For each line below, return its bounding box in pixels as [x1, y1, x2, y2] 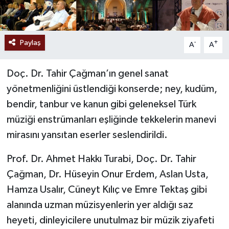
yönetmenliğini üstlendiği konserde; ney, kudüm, [6, 83, 217, 94]
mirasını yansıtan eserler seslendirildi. [6, 129, 168, 140]
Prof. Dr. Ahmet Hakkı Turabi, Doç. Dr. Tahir [6, 153, 196, 164]
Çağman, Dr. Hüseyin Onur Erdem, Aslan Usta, [6, 169, 209, 179]
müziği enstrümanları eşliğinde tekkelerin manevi [6, 114, 216, 125]
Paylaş [19, 38, 41, 47]
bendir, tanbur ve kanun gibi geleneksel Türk [6, 99, 196, 109]
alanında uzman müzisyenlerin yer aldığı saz [6, 199, 193, 210]
